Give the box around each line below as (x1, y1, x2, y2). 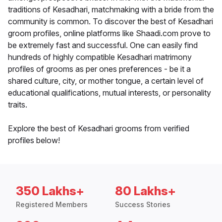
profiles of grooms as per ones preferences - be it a (8, 64, 191, 74)
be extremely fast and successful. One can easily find (8, 40, 198, 51)
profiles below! (8, 135, 60, 146)
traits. (8, 100, 27, 110)
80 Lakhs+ (115, 184, 176, 199)
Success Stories (115, 200, 170, 209)
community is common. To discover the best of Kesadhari (8, 16, 213, 27)
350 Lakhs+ (16, 184, 84, 199)
